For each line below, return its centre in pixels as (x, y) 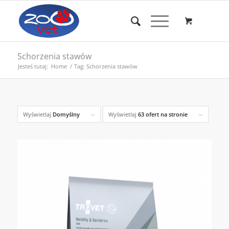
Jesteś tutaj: (33, 66)
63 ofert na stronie (163, 114)
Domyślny (66, 114)
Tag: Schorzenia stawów (106, 66)
